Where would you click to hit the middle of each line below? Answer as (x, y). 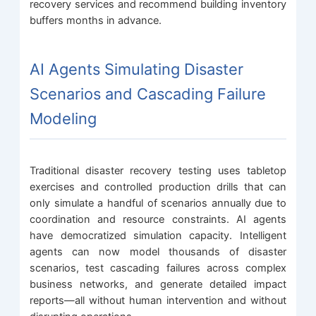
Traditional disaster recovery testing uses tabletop (158, 170)
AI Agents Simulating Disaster (137, 69)
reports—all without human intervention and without (158, 300)
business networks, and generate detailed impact (158, 284)
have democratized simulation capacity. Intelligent (158, 235)
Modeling (63, 118)
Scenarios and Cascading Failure (148, 93)
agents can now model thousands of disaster (158, 251)
